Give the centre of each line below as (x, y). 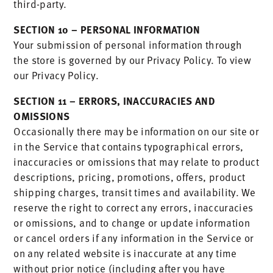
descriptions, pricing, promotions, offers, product (129, 177)
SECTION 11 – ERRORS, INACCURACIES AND (114, 100)
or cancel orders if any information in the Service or (134, 238)
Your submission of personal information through (128, 44)
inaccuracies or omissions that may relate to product (136, 161)
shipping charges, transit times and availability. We (135, 192)
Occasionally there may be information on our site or (136, 131)
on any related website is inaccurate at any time (125, 253)
